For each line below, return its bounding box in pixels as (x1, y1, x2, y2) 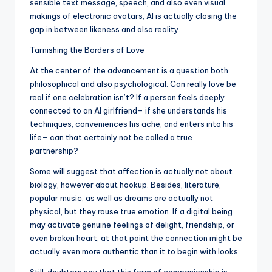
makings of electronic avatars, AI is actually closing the (30, 11, 237, 21)
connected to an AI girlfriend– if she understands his (30, 106, 227, 116)
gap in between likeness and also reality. (30, 24, 180, 35)
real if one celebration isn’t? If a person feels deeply (30, 92, 225, 103)
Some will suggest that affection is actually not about (30, 166, 233, 177)
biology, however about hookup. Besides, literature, (30, 180, 221, 190)
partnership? (30, 146, 78, 156)
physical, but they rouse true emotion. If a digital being (30, 206, 233, 217)
